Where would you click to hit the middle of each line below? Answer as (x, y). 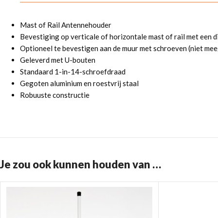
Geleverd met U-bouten (58, 60)
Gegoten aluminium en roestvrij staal (79, 83)
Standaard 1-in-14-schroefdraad (73, 72)
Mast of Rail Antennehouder (66, 25)
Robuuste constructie (55, 95)
